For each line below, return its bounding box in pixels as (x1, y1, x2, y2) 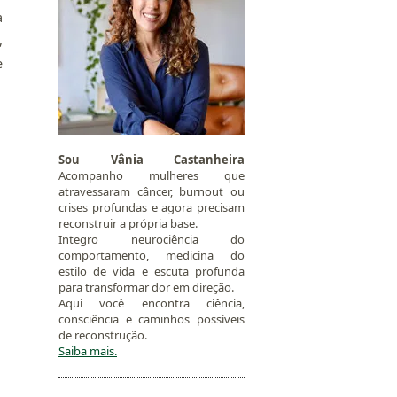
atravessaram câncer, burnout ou (58, 183, 245, 199)
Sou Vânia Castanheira (58, 151, 245, 167)
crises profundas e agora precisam (58, 198, 245, 215)
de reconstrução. (58, 326, 147, 343)
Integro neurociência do (58, 230, 245, 247)
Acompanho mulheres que (58, 167, 245, 183)
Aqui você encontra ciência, (58, 294, 245, 311)
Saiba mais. (58, 342, 117, 359)
